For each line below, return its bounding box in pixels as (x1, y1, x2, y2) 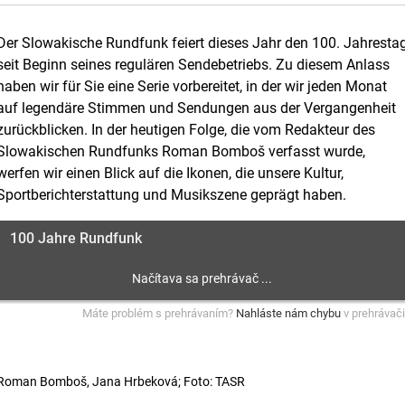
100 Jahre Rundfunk (10, 230, 143, 247)
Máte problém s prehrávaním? (82, 306, 237, 320)
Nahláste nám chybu (236, 306, 342, 320)
